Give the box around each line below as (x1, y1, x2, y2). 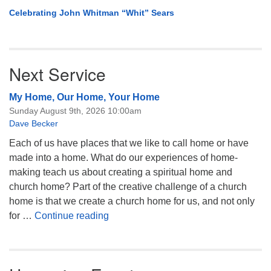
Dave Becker (9, 119, 58, 129)
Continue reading (34, 211, 109, 221)
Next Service (9, 62, 106, 87)
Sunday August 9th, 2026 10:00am (9, 106, 142, 116)
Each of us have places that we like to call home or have (9, 138, 249, 149)
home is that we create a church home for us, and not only (9, 196, 255, 207)
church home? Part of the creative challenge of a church (9, 181, 247, 192)
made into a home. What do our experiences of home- (9, 152, 238, 163)
